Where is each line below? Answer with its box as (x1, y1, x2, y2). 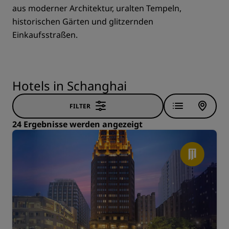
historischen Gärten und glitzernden (12, 16, 153, 27)
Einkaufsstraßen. (12, 29, 78, 40)
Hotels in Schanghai (12, 77, 127, 94)
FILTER (69, 101, 90, 110)
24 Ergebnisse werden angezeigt (12, 119, 143, 130)
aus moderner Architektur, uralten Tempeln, (12, 3, 181, 14)
